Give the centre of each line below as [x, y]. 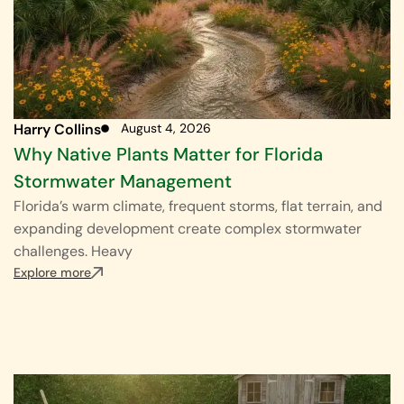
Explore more [52, 273]
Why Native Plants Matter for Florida [168, 155]
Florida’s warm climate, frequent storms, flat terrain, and [198, 207]
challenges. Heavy [73, 252]
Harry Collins [57, 130]
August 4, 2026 [166, 129]
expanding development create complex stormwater [188, 229]
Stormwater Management [123, 182]
